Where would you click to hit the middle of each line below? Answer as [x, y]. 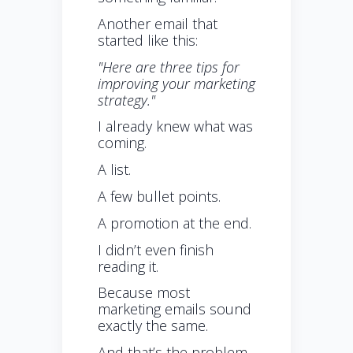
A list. [114, 170]
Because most [144, 293]
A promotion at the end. [175, 223]
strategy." [126, 100]
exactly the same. [153, 326]
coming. [122, 143]
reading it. [128, 266]
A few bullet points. [159, 197]
